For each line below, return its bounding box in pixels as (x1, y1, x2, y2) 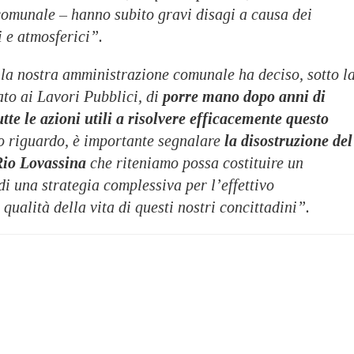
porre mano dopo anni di (159, 87, 326, 105)
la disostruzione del (224, 131, 352, 149)
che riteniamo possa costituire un (86, 153, 303, 171)
